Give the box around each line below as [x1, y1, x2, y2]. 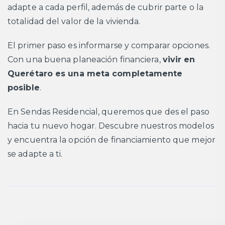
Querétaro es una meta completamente [8, 69, 183, 79]
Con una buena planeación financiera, [8, 55, 163, 65]
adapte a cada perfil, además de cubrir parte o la [8, 3, 203, 13]
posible [8, 83, 40, 93]
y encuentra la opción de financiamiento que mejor [8, 135, 215, 145]
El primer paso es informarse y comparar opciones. [8, 41, 210, 51]
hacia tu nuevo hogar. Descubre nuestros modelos [8, 121, 214, 131]
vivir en [162, 55, 195, 65]
